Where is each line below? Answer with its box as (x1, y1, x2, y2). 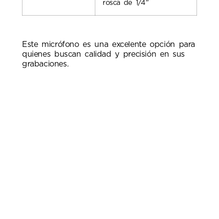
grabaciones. (22, 60, 69, 68)
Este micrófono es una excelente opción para (22, 41, 196, 49)
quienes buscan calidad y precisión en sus (22, 50, 185, 59)
